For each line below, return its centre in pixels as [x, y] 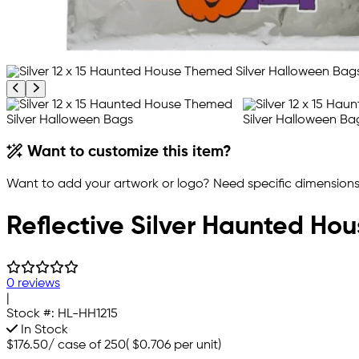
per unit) [196, 345]
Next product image [86, 87]
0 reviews [33, 283]
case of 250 [92, 345]
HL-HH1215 [88, 314]
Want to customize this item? [128, 153]
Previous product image [76, 87]
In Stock [43, 330]
